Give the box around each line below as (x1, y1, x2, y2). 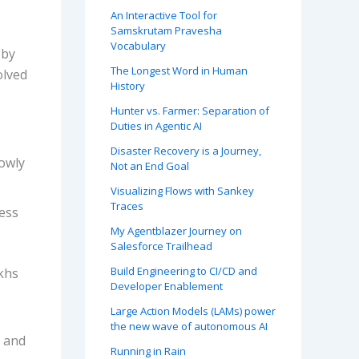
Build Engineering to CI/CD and (111, 264, 257, 279)
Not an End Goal (111, 159, 189, 174)
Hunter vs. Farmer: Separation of (111, 103, 269, 119)
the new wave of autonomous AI (111, 319, 268, 334)
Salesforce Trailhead (111, 239, 212, 254)
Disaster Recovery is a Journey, (111, 143, 261, 159)
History (111, 79, 145, 94)
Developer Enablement (111, 279, 223, 294)
